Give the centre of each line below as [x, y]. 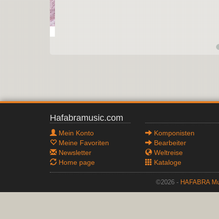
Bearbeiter [169, 143]
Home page [76, 162]
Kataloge [167, 162]
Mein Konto [75, 133]
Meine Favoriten [83, 143]
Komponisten [173, 133]
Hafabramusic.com [87, 118]
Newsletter [74, 153]
